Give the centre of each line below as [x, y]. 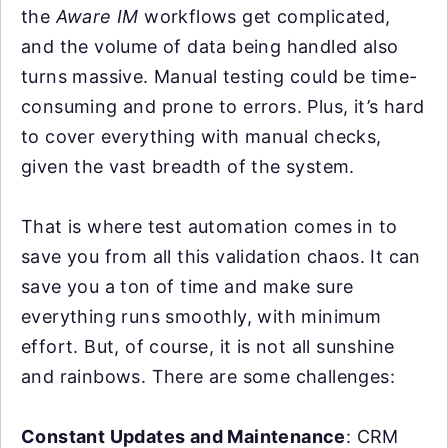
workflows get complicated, [264, 16]
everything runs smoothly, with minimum [201, 316]
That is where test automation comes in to [209, 226]
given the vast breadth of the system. [188, 166]
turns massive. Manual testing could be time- [219, 76]
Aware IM [97, 16]
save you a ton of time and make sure [187, 286]
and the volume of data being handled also [210, 46]
